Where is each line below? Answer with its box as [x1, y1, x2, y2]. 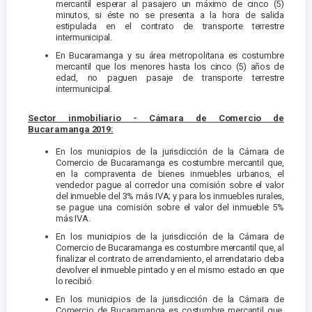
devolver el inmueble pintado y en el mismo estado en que [56, 265, 284, 276]
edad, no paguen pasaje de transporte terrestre [56, 72, 284, 84]
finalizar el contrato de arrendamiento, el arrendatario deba [56, 253, 284, 265]
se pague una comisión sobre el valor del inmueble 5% [56, 202, 284, 213]
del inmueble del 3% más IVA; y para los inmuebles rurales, [56, 191, 284, 202]
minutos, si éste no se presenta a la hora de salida [56, 10, 284, 21]
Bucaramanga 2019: [28, 124, 114, 135]
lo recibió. [56, 276, 94, 287]
